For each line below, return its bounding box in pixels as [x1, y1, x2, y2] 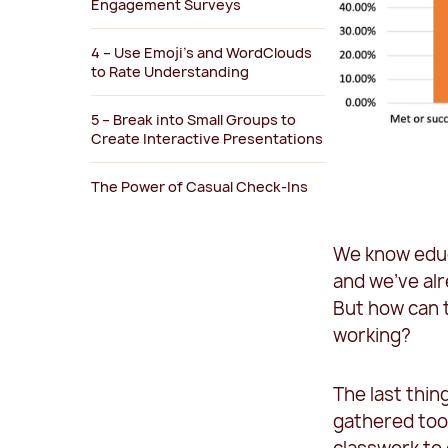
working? [333, 323, 412, 349]
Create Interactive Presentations [91, 129, 324, 149]
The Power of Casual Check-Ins [91, 177, 309, 197]
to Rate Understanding [91, 62, 250, 82]
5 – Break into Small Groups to [91, 110, 297, 130]
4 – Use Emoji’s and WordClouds [91, 43, 313, 63]
